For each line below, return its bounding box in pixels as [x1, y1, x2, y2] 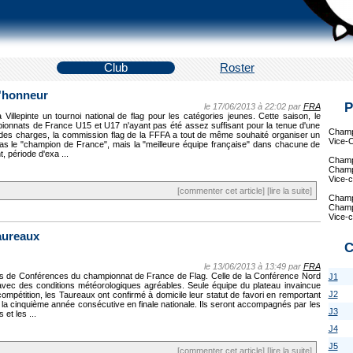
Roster [220, 61, 255, 74]
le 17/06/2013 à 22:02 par [203, 102, 303, 111]
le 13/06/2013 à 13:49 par [203, 262, 303, 271]
